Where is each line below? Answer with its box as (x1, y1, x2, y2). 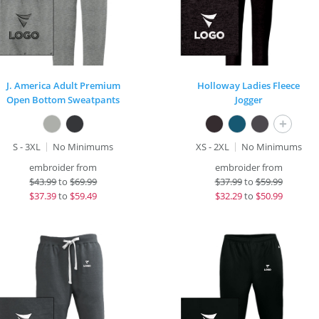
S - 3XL (13, 140, 41, 153)
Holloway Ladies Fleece (197, 79, 300, 92)
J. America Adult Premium (6, 79, 120, 92)
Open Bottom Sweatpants (6, 93, 120, 106)
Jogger (234, 93, 263, 106)
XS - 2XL (195, 140, 229, 153)
